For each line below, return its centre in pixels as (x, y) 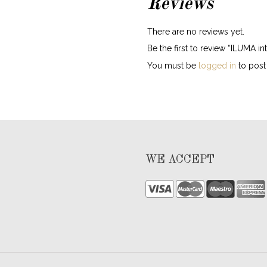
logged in (217, 66)
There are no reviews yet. (195, 32)
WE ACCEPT (180, 160)
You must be (173, 66)
